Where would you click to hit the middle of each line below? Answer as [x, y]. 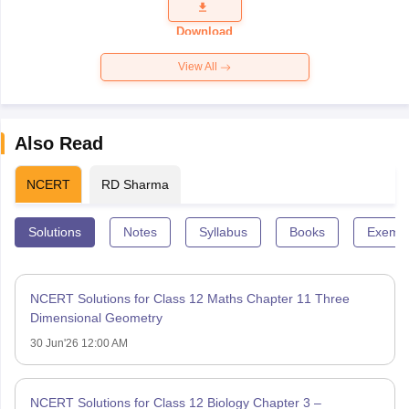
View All [199, 67]
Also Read [58, 144]
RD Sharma [135, 185]
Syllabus [223, 232]
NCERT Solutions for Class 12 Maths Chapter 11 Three [189, 299]
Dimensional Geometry [96, 318]
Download [204, 32]
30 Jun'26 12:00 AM [79, 344]
